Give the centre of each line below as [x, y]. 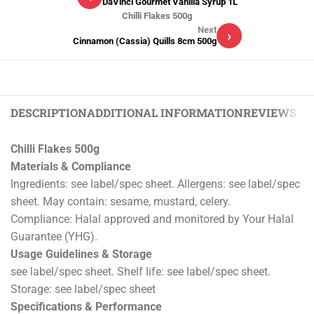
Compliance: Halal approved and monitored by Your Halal [152, 219]
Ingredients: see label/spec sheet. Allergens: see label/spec [155, 184]
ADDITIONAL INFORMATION [165, 113]
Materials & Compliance [71, 167]
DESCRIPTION [49, 113]
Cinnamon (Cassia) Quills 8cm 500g [144, 41]
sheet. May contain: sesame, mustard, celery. [121, 202]
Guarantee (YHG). [54, 237]
